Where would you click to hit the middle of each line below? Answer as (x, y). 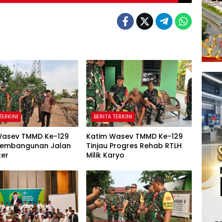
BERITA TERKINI (113, 116)
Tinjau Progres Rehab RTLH (134, 145)
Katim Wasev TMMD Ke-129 (134, 136)
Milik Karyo (105, 155)
